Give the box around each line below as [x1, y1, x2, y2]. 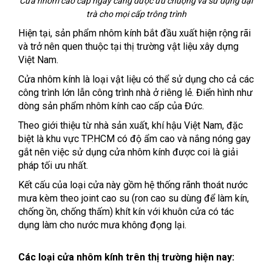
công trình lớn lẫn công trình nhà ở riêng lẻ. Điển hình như [18, 87, 253, 99]
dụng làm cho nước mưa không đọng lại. [18, 219, 186, 231]
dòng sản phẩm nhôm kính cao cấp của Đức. [18, 100, 204, 112]
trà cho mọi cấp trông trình [86, 9, 186, 19]
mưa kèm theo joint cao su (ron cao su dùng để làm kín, [18, 192, 249, 205]
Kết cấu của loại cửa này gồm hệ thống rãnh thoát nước [18, 179, 248, 191]
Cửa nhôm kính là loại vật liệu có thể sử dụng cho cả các [18, 73, 254, 86]
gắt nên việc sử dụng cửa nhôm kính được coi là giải [18, 146, 238, 158]
